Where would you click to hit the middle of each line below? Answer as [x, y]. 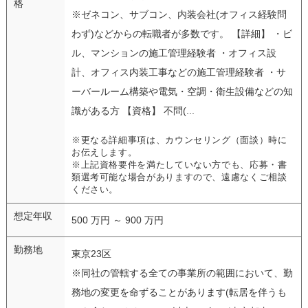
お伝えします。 [104, 152]
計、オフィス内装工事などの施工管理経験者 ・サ [178, 72]
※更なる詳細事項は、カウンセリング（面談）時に [179, 140]
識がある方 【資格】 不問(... [133, 110]
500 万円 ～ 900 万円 [117, 220]
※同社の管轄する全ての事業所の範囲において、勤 [182, 273]
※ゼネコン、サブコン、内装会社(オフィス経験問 [179, 14]
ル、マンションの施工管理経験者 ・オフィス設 [174, 53]
